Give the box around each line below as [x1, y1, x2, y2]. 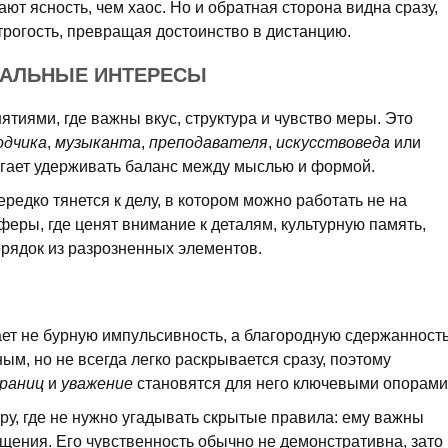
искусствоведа [276, 134, 390, 151]
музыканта [55, 134, 141, 151]
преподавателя [149, 134, 268, 151]
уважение [61, 375, 133, 392]
